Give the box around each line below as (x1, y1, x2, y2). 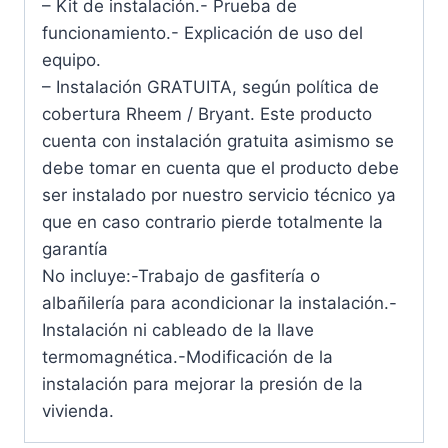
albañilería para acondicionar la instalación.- (42, 292, 397, 313)
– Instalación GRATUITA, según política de (42, 76, 379, 97)
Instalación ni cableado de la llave (42, 319, 314, 340)
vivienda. (42, 400, 114, 421)
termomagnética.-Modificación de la (42, 346, 333, 367)
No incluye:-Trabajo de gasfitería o (42, 265, 320, 286)
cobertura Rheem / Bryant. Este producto (42, 103, 372, 124)
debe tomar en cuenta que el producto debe (42, 157, 399, 178)
